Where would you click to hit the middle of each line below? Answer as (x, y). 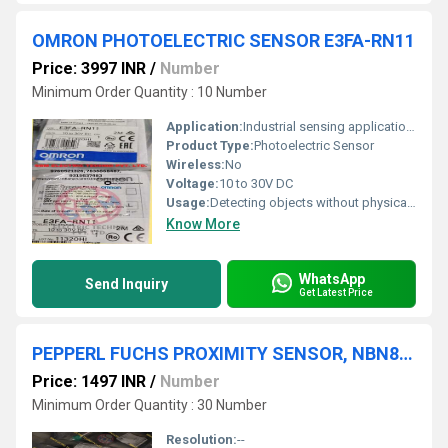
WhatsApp (332, 278)
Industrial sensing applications (324, 126)
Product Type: (210, 145)
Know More (203, 224)
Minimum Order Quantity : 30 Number (149, 405)
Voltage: (192, 183)
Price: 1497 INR (89, 381)
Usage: (188, 202)
